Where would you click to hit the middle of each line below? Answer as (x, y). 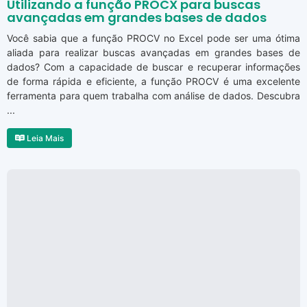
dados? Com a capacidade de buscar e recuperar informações (153, 67)
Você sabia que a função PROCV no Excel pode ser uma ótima (153, 38)
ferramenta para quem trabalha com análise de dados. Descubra (153, 96)
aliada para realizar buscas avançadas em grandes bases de (153, 53)
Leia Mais (44, 138)
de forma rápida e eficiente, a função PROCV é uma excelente (153, 82)
